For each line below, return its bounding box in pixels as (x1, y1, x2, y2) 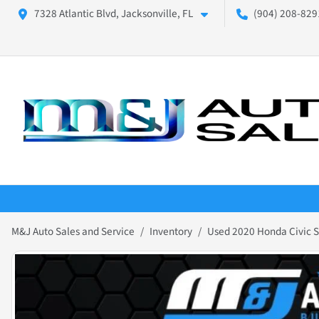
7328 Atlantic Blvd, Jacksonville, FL (34, 6, 193, 21)
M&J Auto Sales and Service (11, 224, 135, 240)
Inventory (150, 224, 192, 240)
